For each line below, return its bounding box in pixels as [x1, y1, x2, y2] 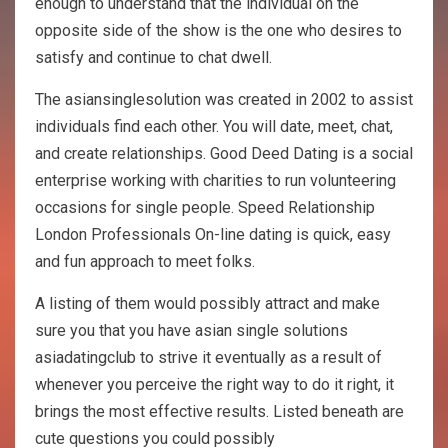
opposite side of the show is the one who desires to [35, 20, 402, 40]
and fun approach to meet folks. [35, 251, 255, 271]
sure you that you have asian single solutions [35, 320, 348, 340]
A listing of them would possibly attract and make [35, 293, 380, 313]
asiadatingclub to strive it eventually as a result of [35, 347, 382, 367]
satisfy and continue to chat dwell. [35, 47, 272, 67]
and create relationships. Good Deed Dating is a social [35, 143, 413, 163]
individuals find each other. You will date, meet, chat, [35, 116, 393, 136]
